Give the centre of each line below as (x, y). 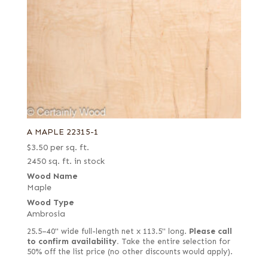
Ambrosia (46, 214)
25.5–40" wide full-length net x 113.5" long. (108, 232)
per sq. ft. (69, 148)
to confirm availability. (73, 242)
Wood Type (50, 203)
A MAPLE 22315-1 (63, 132)
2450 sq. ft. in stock (66, 162)
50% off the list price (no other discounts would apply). (130, 252)
